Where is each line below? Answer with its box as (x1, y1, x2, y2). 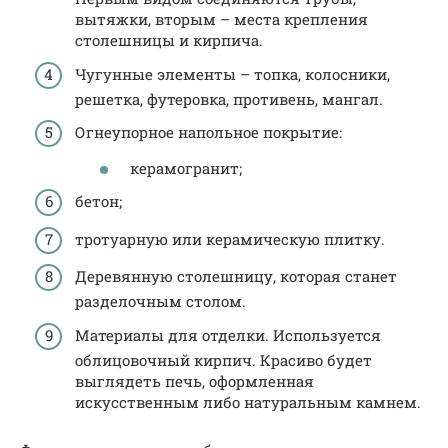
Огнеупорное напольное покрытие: (75, 122, 342, 143)
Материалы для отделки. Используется (75, 324, 381, 345)
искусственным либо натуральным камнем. (75, 391, 421, 412)
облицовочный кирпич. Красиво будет (75, 349, 372, 370)
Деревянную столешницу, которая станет (75, 266, 397, 287)
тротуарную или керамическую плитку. (75, 228, 385, 249)
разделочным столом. (75, 291, 246, 312)
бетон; (75, 191, 122, 212)
